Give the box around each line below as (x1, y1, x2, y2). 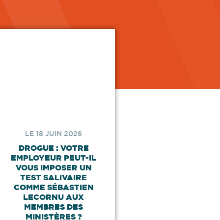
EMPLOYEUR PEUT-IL (11, 153, 96, 163)
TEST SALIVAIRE (20, 173, 87, 182)
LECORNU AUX (23, 192, 84, 202)
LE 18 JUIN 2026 (25, 130, 82, 138)
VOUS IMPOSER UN (15, 163, 92, 172)
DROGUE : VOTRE (18, 143, 89, 153)
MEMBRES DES (24, 202, 83, 212)
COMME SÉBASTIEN (13, 183, 94, 192)
